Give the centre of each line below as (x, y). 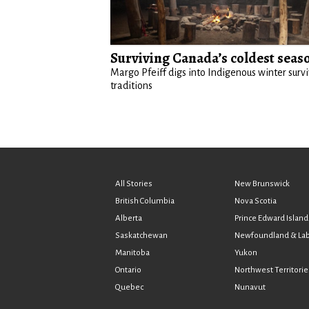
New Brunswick (262, 183)
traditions (131, 85)
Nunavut (250, 287)
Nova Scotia (256, 201)
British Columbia (145, 201)
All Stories (134, 183)
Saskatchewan (141, 235)
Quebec (129, 287)
